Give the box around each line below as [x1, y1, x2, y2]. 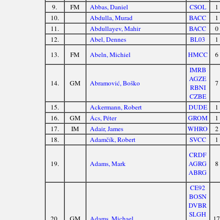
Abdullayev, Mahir [90, 24, 141, 33]
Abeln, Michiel [90, 50, 131, 59]
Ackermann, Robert [90, 103, 142, 112]
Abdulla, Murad [90, 13, 133, 23]
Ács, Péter [90, 113, 117, 123]
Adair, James [90, 124, 124, 134]
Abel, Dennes [90, 35, 127, 44]
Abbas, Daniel [90, 2, 129, 12]
